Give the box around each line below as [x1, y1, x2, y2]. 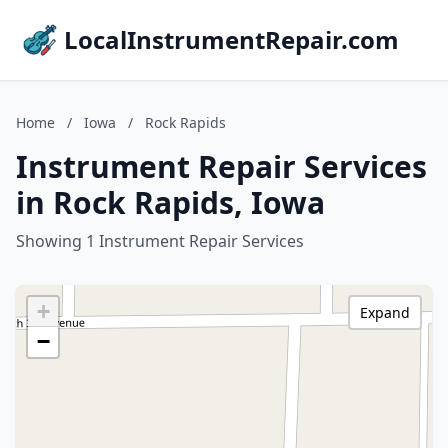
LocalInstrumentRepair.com [64, 23, 399, 56]
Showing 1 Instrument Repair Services [16, 230, 304, 252]
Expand [360, 303, 410, 322]
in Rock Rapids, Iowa [16, 182, 325, 223]
